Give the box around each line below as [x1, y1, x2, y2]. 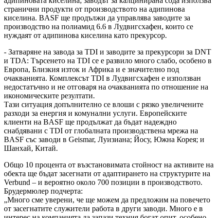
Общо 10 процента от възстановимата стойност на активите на [4, 160, 214, 169]
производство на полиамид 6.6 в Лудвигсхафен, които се [4, 22, 193, 31]
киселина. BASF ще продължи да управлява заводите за [4, 13, 190, 22]
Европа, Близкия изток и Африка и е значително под [4, 65, 179, 73]
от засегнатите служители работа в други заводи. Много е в [4, 204, 203, 213]
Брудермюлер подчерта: [4, 186, 83, 195]
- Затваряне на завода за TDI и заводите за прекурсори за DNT [4, 47, 211, 56]
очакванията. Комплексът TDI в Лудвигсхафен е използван [4, 73, 201, 82]
